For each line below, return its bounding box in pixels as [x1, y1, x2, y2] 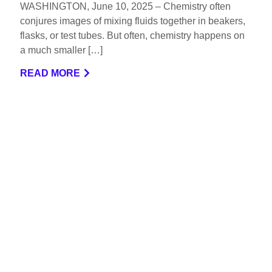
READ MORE [19, 67, 80, 78]
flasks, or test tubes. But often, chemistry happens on [19, 30, 245, 41]
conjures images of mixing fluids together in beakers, [19, 15, 245, 26]
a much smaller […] [19, 44, 103, 55]
